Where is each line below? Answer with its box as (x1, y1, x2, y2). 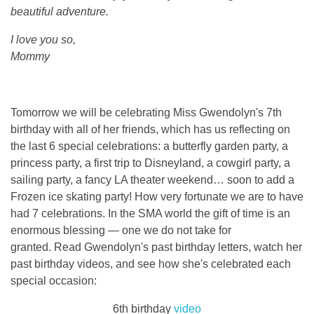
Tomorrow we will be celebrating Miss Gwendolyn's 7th (11, 107, 282, 119)
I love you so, (11, 34, 76, 46)
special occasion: (11, 275, 100, 287)
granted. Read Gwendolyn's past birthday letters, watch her (11, 241, 302, 254)
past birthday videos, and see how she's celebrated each (11, 258, 291, 271)
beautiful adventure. (11, 6, 111, 18)
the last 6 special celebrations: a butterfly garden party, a (11, 140, 288, 153)
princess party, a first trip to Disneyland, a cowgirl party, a (11, 157, 290, 170)
